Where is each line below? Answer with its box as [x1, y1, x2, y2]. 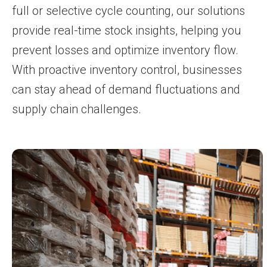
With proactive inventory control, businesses [12, 62, 242, 77]
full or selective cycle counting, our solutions [12, 3, 245, 18]
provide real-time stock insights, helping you [12, 23, 241, 38]
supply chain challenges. [12, 101, 141, 116]
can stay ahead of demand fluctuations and [12, 82, 240, 97]
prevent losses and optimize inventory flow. [12, 42, 238, 57]
